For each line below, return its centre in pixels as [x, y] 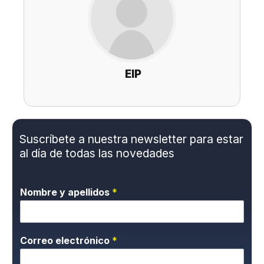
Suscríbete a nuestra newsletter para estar [132, 139]
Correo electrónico [66, 240]
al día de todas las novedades [97, 153]
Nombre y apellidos [66, 192]
